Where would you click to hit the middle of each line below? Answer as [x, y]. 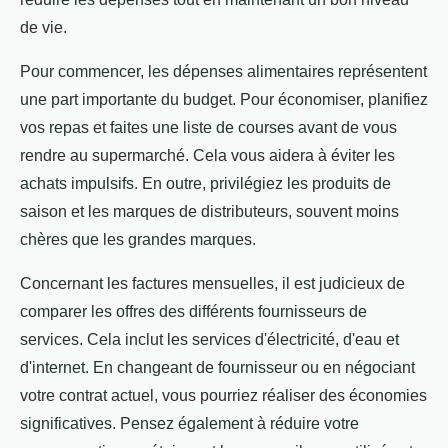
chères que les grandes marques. [138, 240]
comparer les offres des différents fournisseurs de [193, 312]
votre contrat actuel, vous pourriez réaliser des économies [223, 396]
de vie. [43, 28]
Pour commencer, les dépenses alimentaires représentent [223, 72]
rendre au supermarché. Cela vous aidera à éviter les [207, 156]
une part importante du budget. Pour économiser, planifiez [224, 100]
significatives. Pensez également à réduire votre [189, 424]
